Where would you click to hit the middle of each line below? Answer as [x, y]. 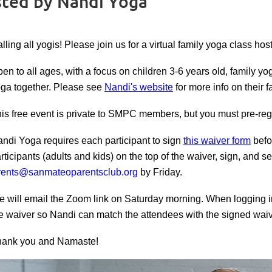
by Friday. [161, 172]
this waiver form [217, 141]
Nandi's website [139, 87]
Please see [79, 87]
